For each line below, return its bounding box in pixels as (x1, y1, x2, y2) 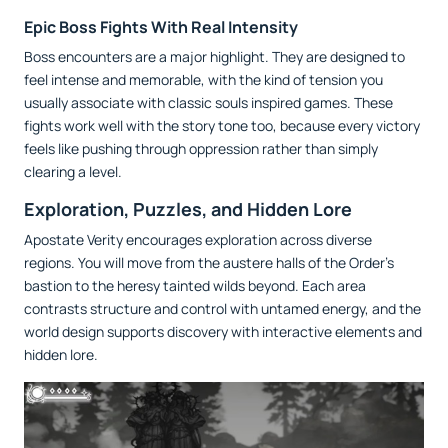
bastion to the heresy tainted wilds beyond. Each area (24, 275, 366, 295)
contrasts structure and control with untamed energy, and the (24, 298, 421, 318)
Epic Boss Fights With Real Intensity (24, 15, 298, 38)
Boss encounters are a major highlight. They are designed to (24, 46, 405, 66)
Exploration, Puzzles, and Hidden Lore (24, 196, 352, 221)
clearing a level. (24, 161, 122, 181)
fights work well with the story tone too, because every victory (24, 115, 420, 135)
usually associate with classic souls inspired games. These (24, 92, 393, 112)
